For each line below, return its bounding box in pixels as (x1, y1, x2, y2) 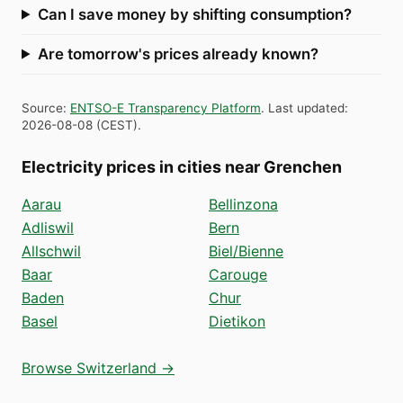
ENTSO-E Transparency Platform (70, 100, 261, 115)
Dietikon (209, 311, 265, 330)
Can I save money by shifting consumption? (37, 4, 352, 23)
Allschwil (22, 241, 81, 260)
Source (22, 100, 63, 115)
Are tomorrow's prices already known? (37, 44, 318, 63)
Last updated (268, 100, 345, 115)
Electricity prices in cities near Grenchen (22, 157, 342, 176)
